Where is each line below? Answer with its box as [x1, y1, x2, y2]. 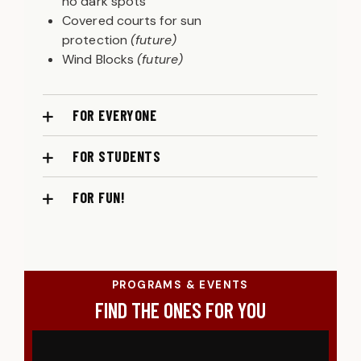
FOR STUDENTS [73, 147, 160, 166]
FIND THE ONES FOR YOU [95, 297, 266, 323]
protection [62, 31, 131, 49]
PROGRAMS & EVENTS [112, 278, 249, 293]
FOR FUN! [73, 189, 125, 207]
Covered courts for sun [62, 12, 202, 30]
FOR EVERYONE [73, 106, 156, 125]
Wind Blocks [62, 51, 138, 68]
